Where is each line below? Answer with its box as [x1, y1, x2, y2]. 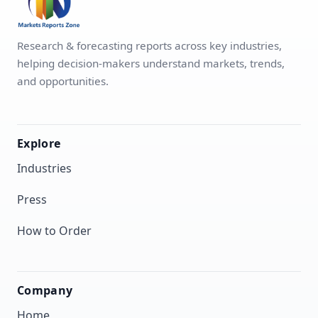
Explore [17, 135, 61, 151]
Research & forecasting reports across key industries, [17, 38, 282, 53]
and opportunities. [17, 73, 109, 88]
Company [17, 282, 73, 298]
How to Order [17, 222, 92, 238]
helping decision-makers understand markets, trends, [17, 55, 285, 70]
